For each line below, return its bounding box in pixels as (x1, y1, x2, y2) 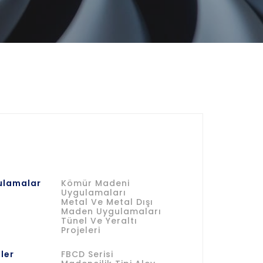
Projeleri (61, 224, 100, 236)
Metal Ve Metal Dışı (61, 196, 153, 208)
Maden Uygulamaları (61, 205, 161, 217)
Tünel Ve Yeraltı (61, 215, 137, 227)
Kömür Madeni (61, 177, 130, 189)
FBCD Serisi (61, 248, 113, 260)
